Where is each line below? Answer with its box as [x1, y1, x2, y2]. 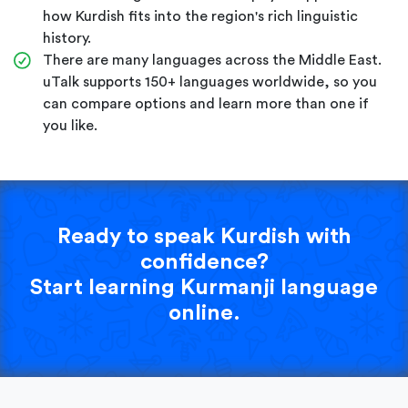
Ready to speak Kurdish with [56, 225, 352, 248]
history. [43, 30, 91, 46]
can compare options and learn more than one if [43, 96, 369, 111]
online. [168, 301, 240, 324]
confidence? [139, 250, 269, 273]
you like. [43, 117, 97, 133]
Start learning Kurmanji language [30, 276, 378, 299]
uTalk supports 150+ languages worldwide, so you [43, 74, 377, 89]
